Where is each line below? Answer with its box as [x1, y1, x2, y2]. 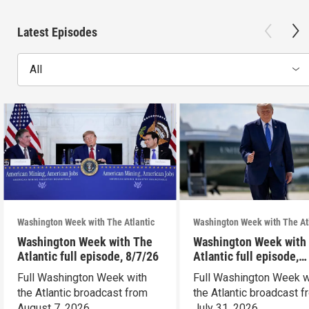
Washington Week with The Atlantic [17, 217, 155, 228]
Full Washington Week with [17, 271, 148, 285]
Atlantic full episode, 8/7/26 [17, 249, 159, 264]
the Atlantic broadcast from [17, 286, 148, 300]
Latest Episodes [17, 24, 97, 39]
